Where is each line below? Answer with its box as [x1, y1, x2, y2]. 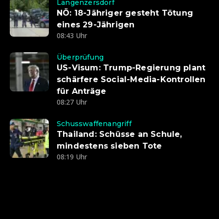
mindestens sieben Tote [57, 141, 162, 151]
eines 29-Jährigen [57, 20, 135, 30]
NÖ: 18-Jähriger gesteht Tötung [57, 8, 193, 18]
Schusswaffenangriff [57, 119, 131, 129]
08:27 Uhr [57, 97, 87, 107]
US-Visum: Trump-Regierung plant [57, 63, 206, 73]
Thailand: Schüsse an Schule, [57, 130, 182, 139]
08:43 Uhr [57, 31, 87, 41]
